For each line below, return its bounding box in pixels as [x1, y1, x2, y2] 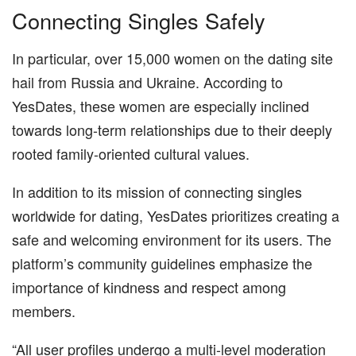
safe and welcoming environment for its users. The [12, 228, 331, 250]
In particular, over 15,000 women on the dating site [12, 47, 333, 68]
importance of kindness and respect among [12, 276, 286, 297]
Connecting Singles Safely [12, 5, 265, 37]
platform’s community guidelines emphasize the [12, 252, 312, 273]
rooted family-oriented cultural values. [12, 142, 250, 164]
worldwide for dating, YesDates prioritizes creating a [12, 204, 339, 226]
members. [12, 300, 75, 321]
